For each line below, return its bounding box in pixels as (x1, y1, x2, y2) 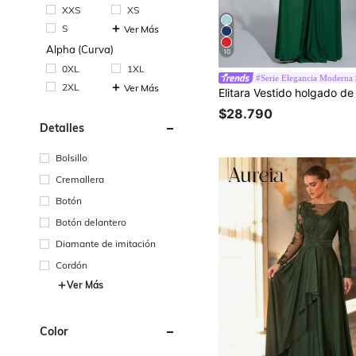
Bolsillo (56, 151, 87, 164)
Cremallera (56, 172, 104, 185)
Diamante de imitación (56, 237, 156, 250)
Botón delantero (56, 215, 126, 228)
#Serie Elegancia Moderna (256, 73, 354, 83)
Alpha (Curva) (46, 42, 114, 56)
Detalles (40, 120, 84, 135)
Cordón (56, 258, 87, 271)
